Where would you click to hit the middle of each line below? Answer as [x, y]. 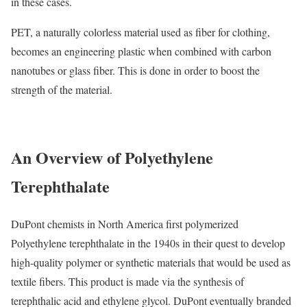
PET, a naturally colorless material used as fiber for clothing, [140, 32]
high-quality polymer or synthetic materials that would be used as [151, 262]
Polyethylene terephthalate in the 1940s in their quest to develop [148, 243]
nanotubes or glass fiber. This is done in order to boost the [135, 71]
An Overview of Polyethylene [112, 158]
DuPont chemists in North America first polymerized [125, 224]
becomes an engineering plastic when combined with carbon [141, 51]
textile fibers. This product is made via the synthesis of [127, 282]
